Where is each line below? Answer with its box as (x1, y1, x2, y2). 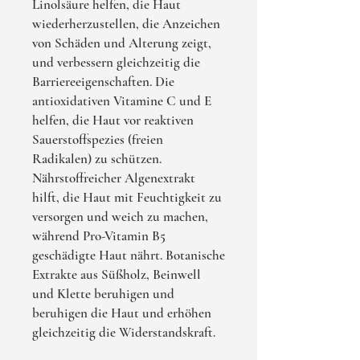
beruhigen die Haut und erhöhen (32, 305, 211, 321)
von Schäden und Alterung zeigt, (32, 35, 211, 51)
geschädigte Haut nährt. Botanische (32, 247, 225, 264)
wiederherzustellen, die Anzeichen (32, 15, 220, 32)
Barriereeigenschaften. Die (32, 73, 174, 90)
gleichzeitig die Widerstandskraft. (32, 324, 215, 341)
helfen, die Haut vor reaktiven (32, 112, 194, 129)
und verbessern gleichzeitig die (32, 54, 200, 71)
